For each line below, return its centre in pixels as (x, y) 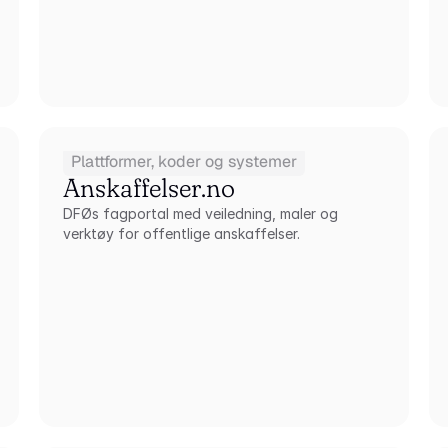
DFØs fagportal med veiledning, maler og (200, 213)
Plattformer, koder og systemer (183, 161)
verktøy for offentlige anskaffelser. (181, 233)
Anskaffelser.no (148, 188)
